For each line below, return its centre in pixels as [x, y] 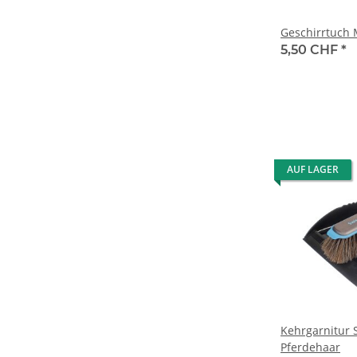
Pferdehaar [310, 347]
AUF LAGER [313, 170]
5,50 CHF [311, 50]
